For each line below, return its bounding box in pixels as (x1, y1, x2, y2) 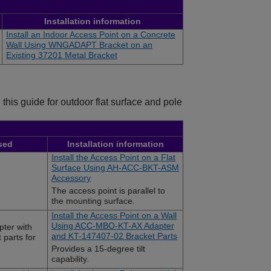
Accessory (51, 173, 91, 183)
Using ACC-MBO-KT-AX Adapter (51, 221, 174, 231)
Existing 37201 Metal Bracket (6, 50, 117, 60)
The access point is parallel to (51, 186, 165, 196)
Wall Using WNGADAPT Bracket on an (6, 40, 152, 50)
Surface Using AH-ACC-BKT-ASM (51, 163, 179, 173)
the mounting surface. (51, 196, 135, 206)
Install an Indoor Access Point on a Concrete (6, 30, 175, 40)
